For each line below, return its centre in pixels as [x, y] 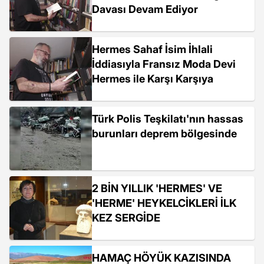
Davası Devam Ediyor [145, 9]
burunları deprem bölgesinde [164, 133]
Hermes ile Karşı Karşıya [153, 79]
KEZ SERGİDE [126, 218]
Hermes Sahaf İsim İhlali [152, 49]
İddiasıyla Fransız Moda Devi [164, 64]
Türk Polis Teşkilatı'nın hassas [168, 119]
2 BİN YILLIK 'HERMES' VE [157, 188]
